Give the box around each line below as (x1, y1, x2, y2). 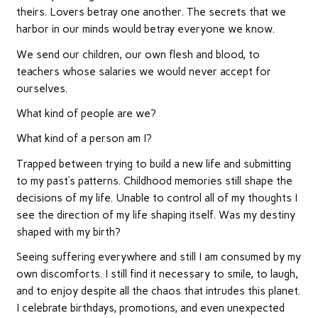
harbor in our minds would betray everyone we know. (16, 23, 275, 36)
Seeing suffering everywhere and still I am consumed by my (16, 251, 301, 264)
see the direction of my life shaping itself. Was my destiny (16, 208, 295, 221)
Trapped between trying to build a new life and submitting (16, 157, 291, 170)
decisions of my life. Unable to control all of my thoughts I (16, 191, 297, 204)
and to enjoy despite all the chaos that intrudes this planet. (16, 285, 300, 298)
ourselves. (16, 82, 67, 95)
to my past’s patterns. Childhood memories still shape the (16, 174, 292, 187)
